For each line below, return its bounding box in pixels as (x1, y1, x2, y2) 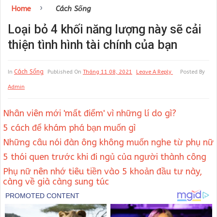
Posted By (180, 69, 205, 76)
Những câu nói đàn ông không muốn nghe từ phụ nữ (3, 137, 214, 148)
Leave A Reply (136, 69, 173, 76)
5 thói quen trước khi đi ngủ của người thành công (3, 151, 206, 162)
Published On (47, 69, 83, 76)
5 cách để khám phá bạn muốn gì (3, 122, 136, 133)
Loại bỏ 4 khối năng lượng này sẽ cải (8, 22, 201, 37)
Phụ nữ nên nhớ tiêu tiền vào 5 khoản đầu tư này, (3, 166, 202, 177)
